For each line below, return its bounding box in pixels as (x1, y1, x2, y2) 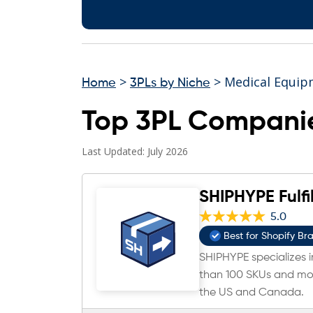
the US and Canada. (199, 287, 304, 298)
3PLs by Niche (130, 77, 210, 89)
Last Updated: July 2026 (82, 145, 188, 158)
